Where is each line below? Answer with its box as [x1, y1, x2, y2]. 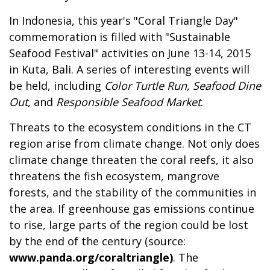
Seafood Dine [193, 78, 261, 93]
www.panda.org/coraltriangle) [9, 250, 173, 265]
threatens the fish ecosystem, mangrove [9, 168, 219, 183]
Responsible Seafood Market [56, 94, 201, 109]
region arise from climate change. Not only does [9, 136, 260, 151]
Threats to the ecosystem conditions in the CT [9, 119, 251, 134]
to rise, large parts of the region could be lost [9, 217, 248, 232]
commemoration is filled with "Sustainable [9, 29, 230, 44]
